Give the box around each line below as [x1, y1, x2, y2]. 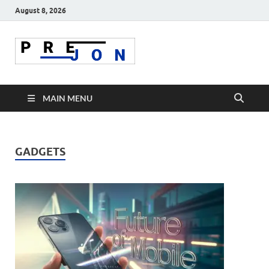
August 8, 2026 [15, 5, 66, 15]
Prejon [144, 47, 214, 77]
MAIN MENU [43, 93, 92, 104]
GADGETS [15, 145, 65, 159]
